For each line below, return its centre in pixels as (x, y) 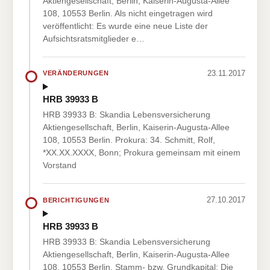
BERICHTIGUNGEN (76, 200)
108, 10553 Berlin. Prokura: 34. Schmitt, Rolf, (129, 140)
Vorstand (60, 165)
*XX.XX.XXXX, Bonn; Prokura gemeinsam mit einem (142, 153)
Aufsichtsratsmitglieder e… (94, 38)
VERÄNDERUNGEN (76, 73)
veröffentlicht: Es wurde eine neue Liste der (125, 26)
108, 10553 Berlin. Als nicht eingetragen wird (128, 13)
